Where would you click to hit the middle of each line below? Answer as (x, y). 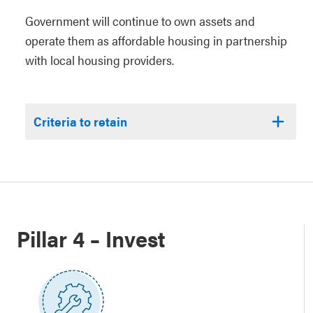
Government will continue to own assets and (140, 21)
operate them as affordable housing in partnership (156, 41)
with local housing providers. (100, 60)
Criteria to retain (80, 122)
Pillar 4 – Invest (91, 238)
